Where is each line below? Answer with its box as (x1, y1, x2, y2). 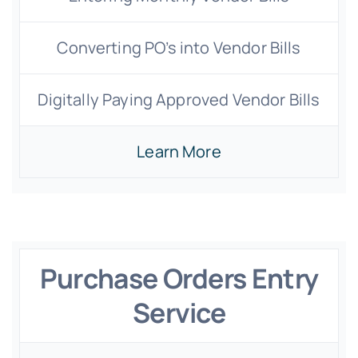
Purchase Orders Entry (39, 260, 319, 296)
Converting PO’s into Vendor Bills (57, 37, 301, 58)
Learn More (137, 141, 221, 162)
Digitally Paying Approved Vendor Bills (38, 89, 320, 110)
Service (132, 294, 226, 331)
